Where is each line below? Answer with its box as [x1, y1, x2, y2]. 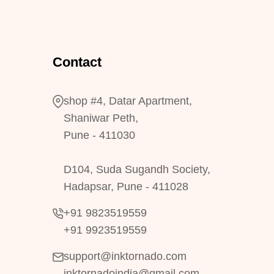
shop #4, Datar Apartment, [64, 95, 192, 107]
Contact [53, 54, 102, 70]
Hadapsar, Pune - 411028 [64, 180, 188, 193]
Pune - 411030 [64, 129, 135, 141]
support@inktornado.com [64, 250, 187, 262]
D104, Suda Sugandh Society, [64, 163, 210, 176]
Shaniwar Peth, [64, 112, 138, 124]
